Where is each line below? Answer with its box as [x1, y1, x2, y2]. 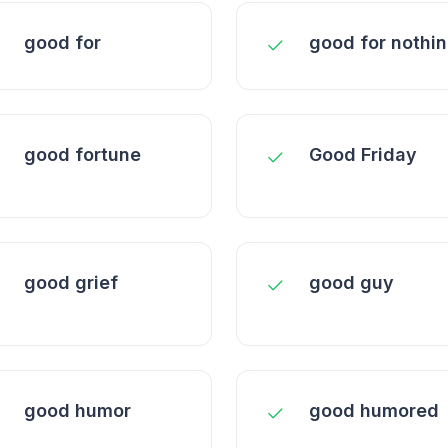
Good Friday [309, 144, 417, 165]
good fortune [24, 144, 141, 165]
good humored [309, 400, 439, 421]
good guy [309, 272, 394, 293]
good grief [24, 272, 118, 293]
